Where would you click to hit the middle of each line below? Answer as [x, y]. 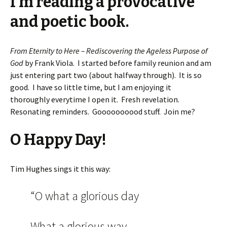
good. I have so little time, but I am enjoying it [91, 87]
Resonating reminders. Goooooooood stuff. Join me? [103, 111]
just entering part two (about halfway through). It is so [106, 75]
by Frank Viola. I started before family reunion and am [117, 63]
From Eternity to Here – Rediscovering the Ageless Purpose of [109, 50]
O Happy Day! [58, 140]
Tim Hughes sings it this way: [60, 168]
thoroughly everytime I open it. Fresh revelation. [96, 99]
